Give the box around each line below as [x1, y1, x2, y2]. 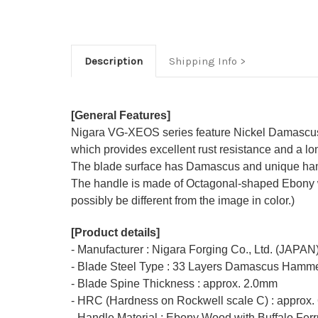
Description [84, 55, 143, 68]
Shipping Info [168, 55, 237, 68]
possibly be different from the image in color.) [71, 194, 295, 207]
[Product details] [71, 226, 160, 239]
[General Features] [71, 109, 170, 122]
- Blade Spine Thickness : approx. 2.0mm [71, 278, 278, 290]
